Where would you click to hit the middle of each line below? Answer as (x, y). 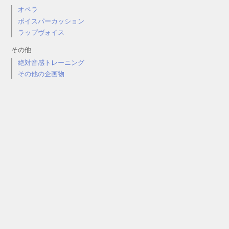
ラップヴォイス (41, 33)
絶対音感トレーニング (51, 62)
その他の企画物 (41, 74)
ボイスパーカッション (51, 21)
